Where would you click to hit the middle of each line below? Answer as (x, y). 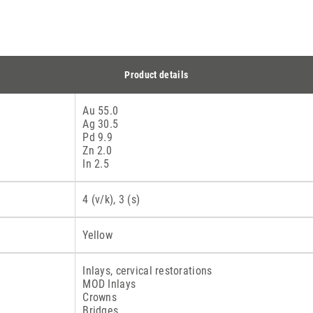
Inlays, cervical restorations (147, 271)
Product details (156, 75)
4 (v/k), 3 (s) (111, 199)
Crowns (100, 297)
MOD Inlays (109, 284)
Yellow (98, 235)
